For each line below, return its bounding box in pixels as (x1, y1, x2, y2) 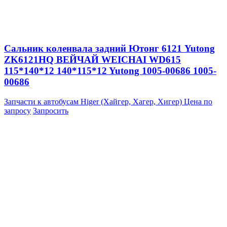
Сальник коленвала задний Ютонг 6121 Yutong (4, 43, 215, 54)
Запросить (33, 106, 68, 115)
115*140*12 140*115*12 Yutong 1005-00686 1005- (4, 65, 216, 76)
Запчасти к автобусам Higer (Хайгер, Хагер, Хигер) (4, 97, 184, 106)
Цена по (184, 97, 212, 106)
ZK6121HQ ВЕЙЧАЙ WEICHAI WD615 (4, 54, 181, 65)
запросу (4, 106, 31, 115)
